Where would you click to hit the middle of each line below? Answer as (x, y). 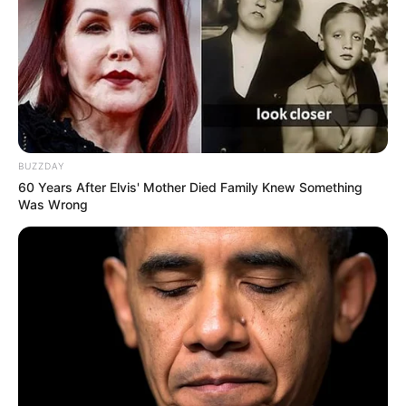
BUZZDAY (41, 165)
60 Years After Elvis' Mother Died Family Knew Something (190, 187)
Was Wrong (53, 204)
